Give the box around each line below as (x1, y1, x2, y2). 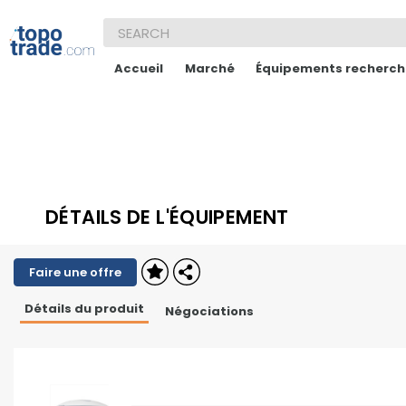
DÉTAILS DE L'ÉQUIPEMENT (45, 204, 289, 230)
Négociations (165, 303, 255, 320)
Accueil (114, 60, 164, 77)
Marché (184, 60, 235, 77)
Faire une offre (29, 264, 121, 281)
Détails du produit (24, 300, 144, 317)
